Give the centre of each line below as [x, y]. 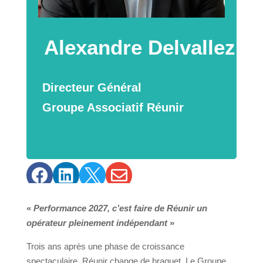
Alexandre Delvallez [139, 48]
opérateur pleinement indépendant [97, 223]
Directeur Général [92, 88]
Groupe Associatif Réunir [113, 108]
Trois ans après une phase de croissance [105, 247]
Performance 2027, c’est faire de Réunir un [120, 208]
